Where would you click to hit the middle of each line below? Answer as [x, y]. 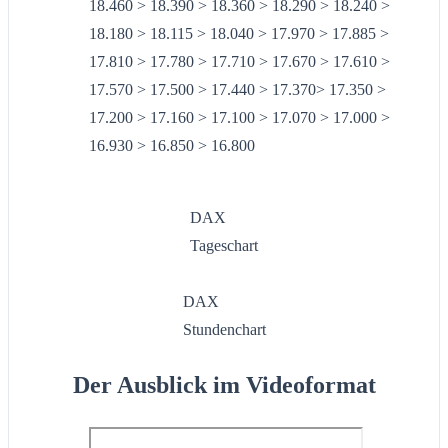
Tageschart [224, 246]
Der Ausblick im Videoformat [224, 385]
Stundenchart [224, 330]
